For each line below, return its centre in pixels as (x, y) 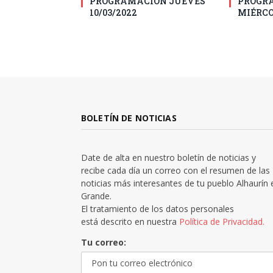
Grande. (96, 196)
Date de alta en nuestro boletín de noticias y (168, 158)
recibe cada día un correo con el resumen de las (175, 171)
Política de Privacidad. (222, 222)
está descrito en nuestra (130, 222)
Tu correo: (104, 243)
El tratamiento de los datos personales (158, 209)
